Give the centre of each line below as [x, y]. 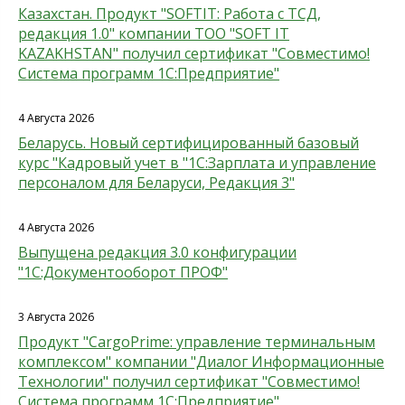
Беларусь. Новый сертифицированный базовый [188, 143]
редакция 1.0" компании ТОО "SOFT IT [154, 33]
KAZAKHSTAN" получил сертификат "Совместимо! [194, 53]
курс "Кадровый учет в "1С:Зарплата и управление [197, 163]
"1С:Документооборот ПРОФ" [123, 272]
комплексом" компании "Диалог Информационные [201, 362]
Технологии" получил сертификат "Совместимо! [189, 381]
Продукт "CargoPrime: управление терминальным [197, 342]
